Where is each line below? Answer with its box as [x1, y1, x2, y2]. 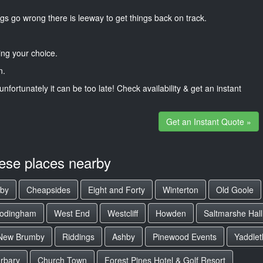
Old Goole [216, 184, 254, 195]
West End [54, 207, 90, 219]
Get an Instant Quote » [166, 115, 251, 127]
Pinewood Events [153, 231, 217, 242]
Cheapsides [26, 184, 70, 195]
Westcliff [107, 207, 138, 219]
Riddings [62, 231, 95, 242]
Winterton [163, 184, 198, 195]
